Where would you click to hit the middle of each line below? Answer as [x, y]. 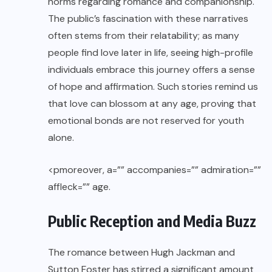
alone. [61, 138]
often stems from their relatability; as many [144, 36]
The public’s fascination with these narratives [148, 19]
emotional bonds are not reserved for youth [146, 121]
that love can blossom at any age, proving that [152, 104]
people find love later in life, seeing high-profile [151, 53]
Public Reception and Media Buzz [152, 221]
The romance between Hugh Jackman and [141, 253]
